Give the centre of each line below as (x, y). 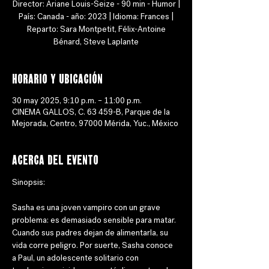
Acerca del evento (55, 159)
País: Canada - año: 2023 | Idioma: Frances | (96, 17)
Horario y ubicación (57, 77)
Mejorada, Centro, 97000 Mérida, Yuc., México (95, 123)
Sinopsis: (29, 182)
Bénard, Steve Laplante (96, 42)
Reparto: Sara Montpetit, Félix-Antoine (96, 29)
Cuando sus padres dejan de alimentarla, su (91, 233)
